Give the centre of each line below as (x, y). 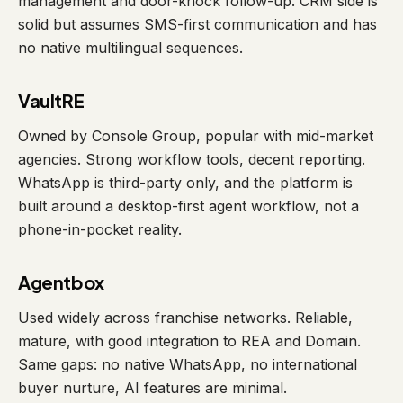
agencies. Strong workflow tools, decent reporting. (192, 159)
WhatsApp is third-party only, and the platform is (185, 183)
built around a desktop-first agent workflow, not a (188, 206)
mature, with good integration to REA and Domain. (189, 341)
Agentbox (61, 282)
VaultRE (51, 100)
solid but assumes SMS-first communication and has (197, 24)
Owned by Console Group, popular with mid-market (196, 136)
